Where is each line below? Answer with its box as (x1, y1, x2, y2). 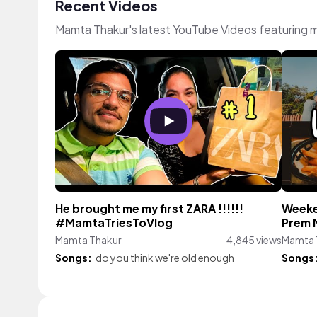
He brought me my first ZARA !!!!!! (55, 202, 243, 216)
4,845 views (226, 234, 282, 246)
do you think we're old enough (96, 251, 234, 264)
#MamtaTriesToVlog (55, 216, 173, 230)
